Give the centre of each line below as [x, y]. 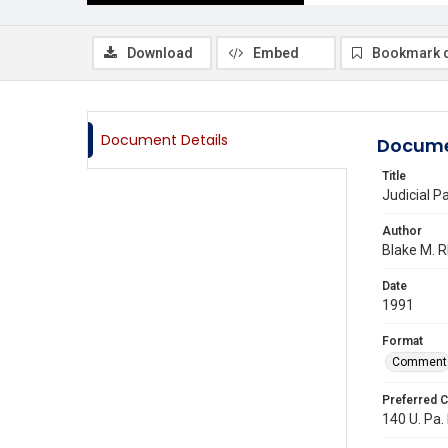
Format [402, 341]
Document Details [164, 140]
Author [402, 231]
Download [160, 53]
